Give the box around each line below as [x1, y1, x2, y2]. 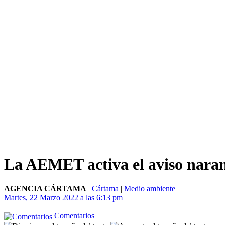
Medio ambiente [124, 184, 175, 193]
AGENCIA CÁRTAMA [4, 184, 86, 193]
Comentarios [52, 211, 94, 220]
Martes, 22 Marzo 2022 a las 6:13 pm [4, 193, 123, 202]
